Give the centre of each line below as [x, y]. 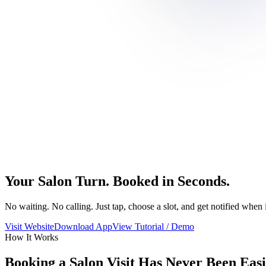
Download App [83, 226]
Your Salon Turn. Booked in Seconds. [117, 181]
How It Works [31, 237]
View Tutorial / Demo [153, 226]
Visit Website [29, 226]
